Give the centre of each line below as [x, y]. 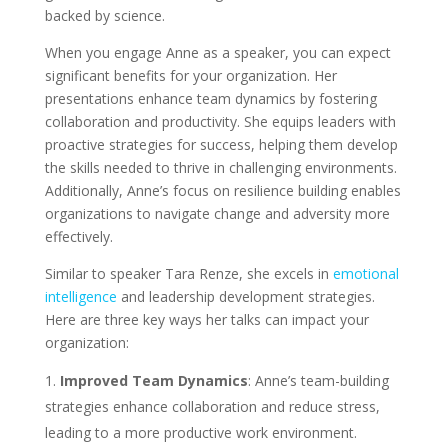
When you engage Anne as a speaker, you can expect [217, 53]
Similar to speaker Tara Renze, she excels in [188, 274]
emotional [365, 274]
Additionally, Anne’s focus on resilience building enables [222, 191]
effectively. [78, 237]
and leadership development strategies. [245, 297]
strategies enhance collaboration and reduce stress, [212, 407]
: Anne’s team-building [318, 381]
